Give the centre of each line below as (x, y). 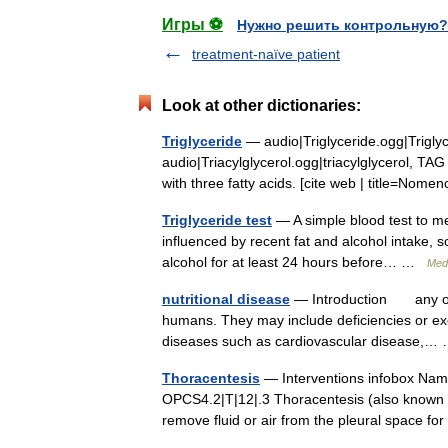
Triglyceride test (217, 220)
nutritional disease (226, 299)
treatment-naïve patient (266, 54)
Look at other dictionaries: (261, 105)
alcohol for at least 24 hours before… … (294, 262)
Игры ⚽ (192, 24)
